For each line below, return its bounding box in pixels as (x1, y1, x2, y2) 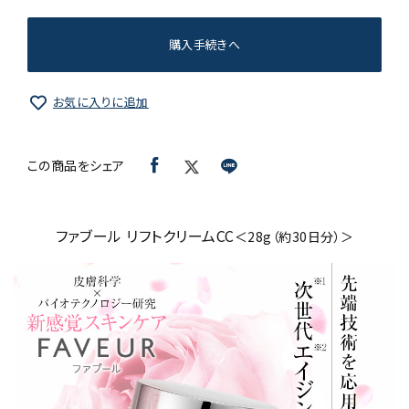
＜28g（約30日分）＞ (234, 227, 354, 246)
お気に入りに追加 (52, 93, 149, 110)
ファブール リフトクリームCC (55, 225, 235, 247)
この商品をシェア (27, 156, 125, 175)
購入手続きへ (168, 36, 241, 53)
